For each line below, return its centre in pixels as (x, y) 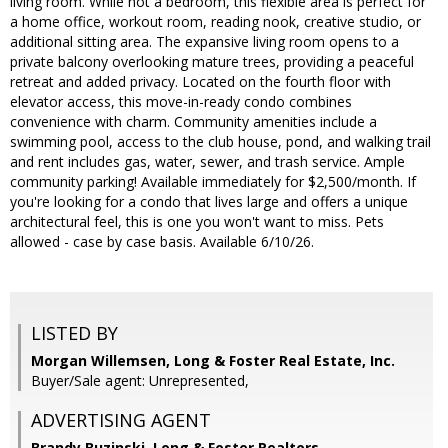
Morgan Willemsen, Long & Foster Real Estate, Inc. (213, 361)
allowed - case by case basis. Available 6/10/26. (162, 242)
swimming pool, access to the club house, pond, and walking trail (220, 142)
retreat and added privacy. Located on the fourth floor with (200, 82)
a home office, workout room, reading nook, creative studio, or (215, 22)
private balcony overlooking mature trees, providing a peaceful (212, 62)
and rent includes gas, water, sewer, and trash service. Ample (207, 162)
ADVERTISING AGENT (121, 420)
